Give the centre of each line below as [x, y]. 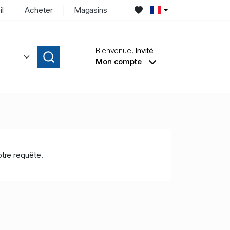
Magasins [91, 10]
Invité [145, 51]
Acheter [39, 10]
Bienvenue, [115, 51]
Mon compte [119, 62]
